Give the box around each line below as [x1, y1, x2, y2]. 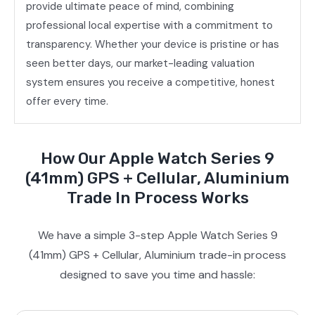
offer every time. [26, 94, 109, 109]
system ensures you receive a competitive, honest [26, 75, 276, 90]
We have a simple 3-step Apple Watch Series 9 [37, 227, 278, 243]
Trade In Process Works [66, 187, 249, 207]
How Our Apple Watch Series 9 [41, 148, 274, 168]
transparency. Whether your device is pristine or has [26, 37, 280, 52]
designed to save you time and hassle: [60, 266, 255, 282]
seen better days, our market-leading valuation [26, 56, 255, 71]
